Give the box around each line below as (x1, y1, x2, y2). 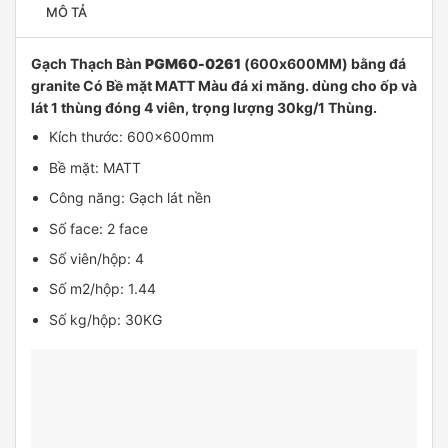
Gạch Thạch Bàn (31, 55, 145, 73)
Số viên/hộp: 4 (49, 249, 145, 267)
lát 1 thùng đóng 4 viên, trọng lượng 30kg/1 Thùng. (31, 99, 377, 117)
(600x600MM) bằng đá (241, 55, 406, 73)
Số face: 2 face (49, 219, 149, 237)
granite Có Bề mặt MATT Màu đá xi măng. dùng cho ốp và (31, 77, 417, 95)
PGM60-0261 (145, 55, 241, 73)
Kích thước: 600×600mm (49, 128, 215, 146)
